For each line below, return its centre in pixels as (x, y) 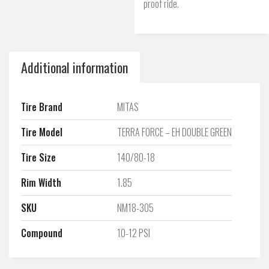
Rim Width (41, 183)
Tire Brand (42, 107)
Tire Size (38, 157)
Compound (42, 233)
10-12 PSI (134, 233)
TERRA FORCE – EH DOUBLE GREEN (174, 132)
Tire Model (42, 132)
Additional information (74, 67)
